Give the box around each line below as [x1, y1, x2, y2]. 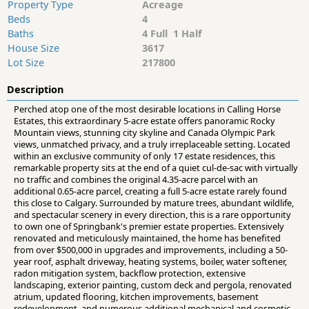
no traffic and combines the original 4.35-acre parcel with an [14, 173, 258, 186]
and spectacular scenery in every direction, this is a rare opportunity [14, 208, 291, 221]
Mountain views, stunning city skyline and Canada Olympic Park [14, 126, 275, 139]
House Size [8, 41, 59, 55]
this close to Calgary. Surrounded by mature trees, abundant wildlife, [14, 197, 294, 210]
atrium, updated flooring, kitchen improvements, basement [14, 290, 259, 303]
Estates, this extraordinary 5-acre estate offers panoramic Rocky [14, 114, 275, 128]
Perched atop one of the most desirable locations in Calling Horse [14, 103, 281, 116]
